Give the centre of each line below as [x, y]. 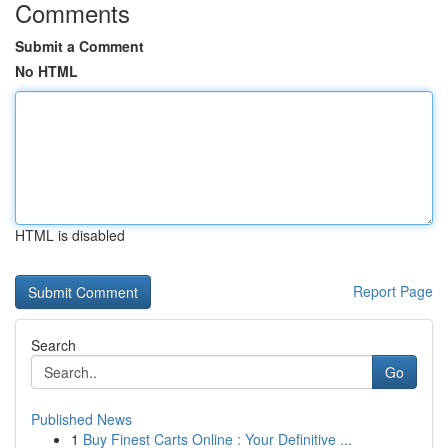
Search [53, 345]
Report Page [393, 291]
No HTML [46, 71]
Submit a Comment [79, 46]
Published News [81, 419]
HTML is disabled [70, 235]
